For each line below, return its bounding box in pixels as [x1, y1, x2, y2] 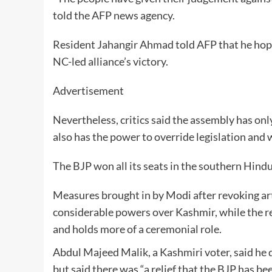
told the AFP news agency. [53, 8, 175, 22]
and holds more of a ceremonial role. [53, 222, 222, 236]
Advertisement [53, 83, 124, 97]
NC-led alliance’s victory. [53, 54, 168, 68]
